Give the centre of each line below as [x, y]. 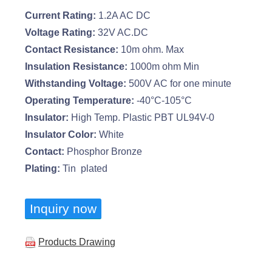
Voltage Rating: [62, 33]
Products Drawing [77, 242]
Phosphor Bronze [104, 152]
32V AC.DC [123, 33]
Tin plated [84, 169]
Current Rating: [61, 16]
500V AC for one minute [179, 84]
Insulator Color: [61, 135]
